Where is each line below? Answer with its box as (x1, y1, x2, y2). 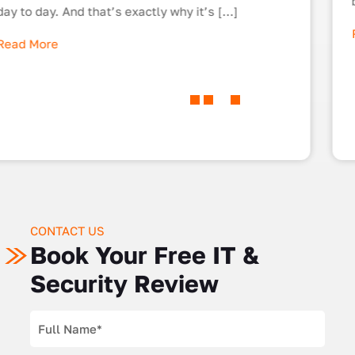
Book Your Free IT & (29, 241, 259, 270)
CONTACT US (29, 223, 105, 239)
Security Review (29, 269, 219, 299)
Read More (29, 25, 92, 40)
